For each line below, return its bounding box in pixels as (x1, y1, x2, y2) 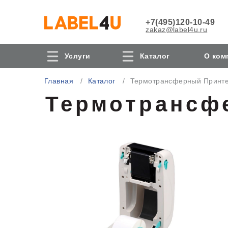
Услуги (65, 52, 91, 60)
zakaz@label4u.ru (146, 25, 208, 34)
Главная (44, 77, 73, 85)
